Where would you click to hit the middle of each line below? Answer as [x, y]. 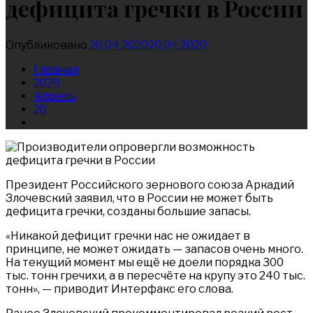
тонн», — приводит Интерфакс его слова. [119, 289]
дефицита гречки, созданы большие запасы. [128, 211]
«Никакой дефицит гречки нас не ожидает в [128, 235]
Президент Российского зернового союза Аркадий [150, 184]
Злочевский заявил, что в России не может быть [139, 198]
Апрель [54, 96]
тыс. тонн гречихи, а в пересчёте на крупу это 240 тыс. [155, 275]
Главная [56, 69]
